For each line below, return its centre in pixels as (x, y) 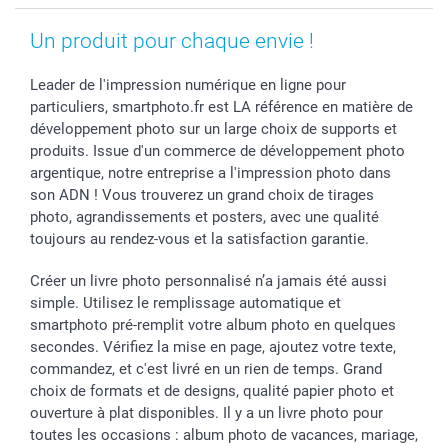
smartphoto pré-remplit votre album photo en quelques (213, 324)
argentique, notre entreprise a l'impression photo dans (210, 172)
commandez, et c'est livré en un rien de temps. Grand (206, 368)
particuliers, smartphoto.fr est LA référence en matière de (221, 106)
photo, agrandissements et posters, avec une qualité (204, 216)
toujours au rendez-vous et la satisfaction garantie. (199, 238)
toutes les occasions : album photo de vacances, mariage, (224, 434)
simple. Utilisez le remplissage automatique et (185, 302)
